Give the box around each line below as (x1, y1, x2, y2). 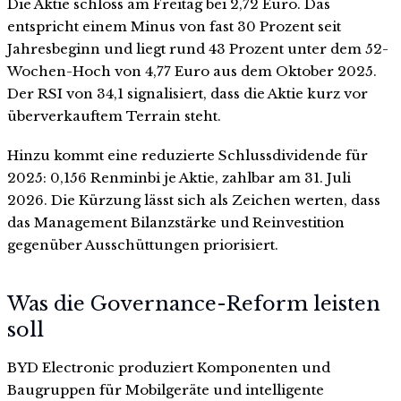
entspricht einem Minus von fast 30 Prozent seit (7, 18, 341, 36)
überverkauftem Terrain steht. (7, 107, 221, 125)
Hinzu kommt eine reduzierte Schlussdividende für (7, 147, 368, 165)
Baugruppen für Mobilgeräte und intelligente (7, 380, 324, 398)
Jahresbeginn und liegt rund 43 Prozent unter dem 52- (7, 40, 388, 58)
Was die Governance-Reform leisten (7, 291, 380, 316)
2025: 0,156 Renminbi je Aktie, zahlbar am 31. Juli (7, 169, 351, 187)
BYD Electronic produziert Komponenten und (7, 358, 330, 376)
